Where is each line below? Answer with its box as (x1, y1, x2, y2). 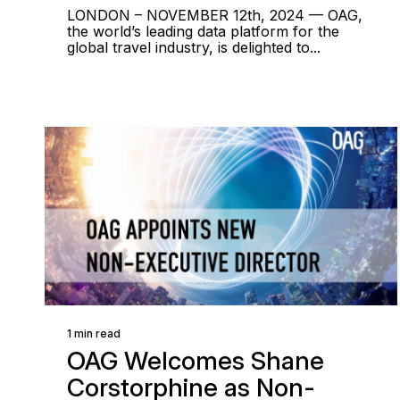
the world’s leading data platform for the (67, 22, 339, 40)
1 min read (67, 327, 121, 340)
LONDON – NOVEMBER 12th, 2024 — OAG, (67, 6, 362, 24)
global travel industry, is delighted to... (67, 38, 321, 56)
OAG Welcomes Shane (67, 346, 324, 376)
